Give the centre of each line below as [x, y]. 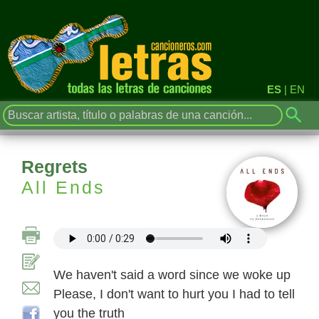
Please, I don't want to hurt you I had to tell [174, 294]
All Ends [63, 187]
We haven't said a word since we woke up [172, 275]
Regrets [54, 167]
